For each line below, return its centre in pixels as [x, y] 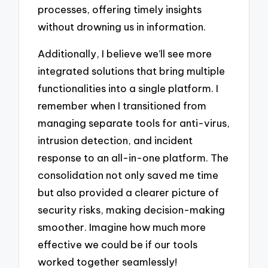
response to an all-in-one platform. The [133, 157]
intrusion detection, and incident [115, 140]
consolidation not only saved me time [128, 175]
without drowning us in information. [122, 27]
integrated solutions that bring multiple [132, 71]
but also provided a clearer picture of [129, 192]
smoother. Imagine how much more [122, 227]
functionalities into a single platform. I [128, 88]
